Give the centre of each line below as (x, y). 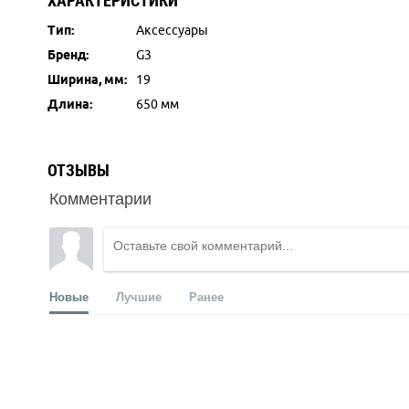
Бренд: (68, 55)
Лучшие (139, 296)
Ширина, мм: (87, 79)
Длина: (70, 104)
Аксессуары (172, 30)
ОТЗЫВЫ (79, 170)
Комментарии (100, 197)
